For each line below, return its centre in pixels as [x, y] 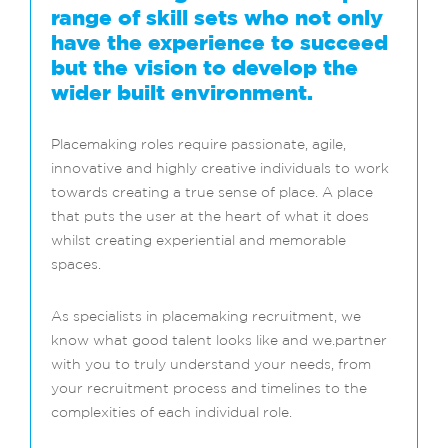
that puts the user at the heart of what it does [210, 217]
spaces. [76, 265]
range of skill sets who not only [217, 18]
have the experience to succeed [219, 43]
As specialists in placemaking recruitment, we [206, 317]
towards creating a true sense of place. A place [212, 193]
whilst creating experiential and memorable [198, 241]
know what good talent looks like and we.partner [219, 341]
